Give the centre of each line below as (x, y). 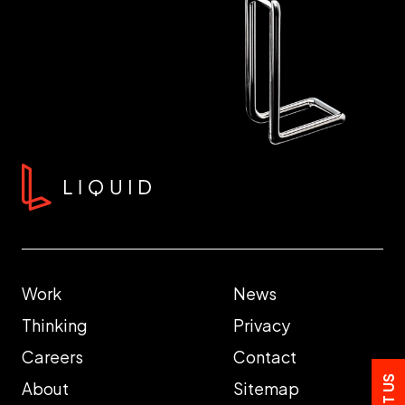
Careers (52, 357)
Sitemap (266, 389)
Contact (265, 357)
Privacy (262, 325)
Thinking (55, 325)
